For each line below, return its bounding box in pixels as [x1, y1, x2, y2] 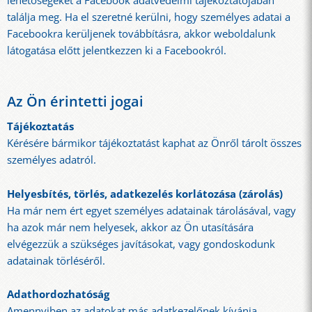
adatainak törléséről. [7, 253, 105, 268]
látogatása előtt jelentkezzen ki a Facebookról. [7, 42, 226, 58]
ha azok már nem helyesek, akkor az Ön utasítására [7, 219, 253, 235]
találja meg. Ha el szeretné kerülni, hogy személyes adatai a [7, 9, 290, 24]
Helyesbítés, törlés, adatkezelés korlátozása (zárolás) [7, 186, 283, 201]
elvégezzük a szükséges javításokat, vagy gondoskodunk [7, 236, 275, 251]
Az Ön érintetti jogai [7, 91, 143, 111]
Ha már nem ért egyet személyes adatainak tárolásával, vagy [7, 203, 296, 218]
